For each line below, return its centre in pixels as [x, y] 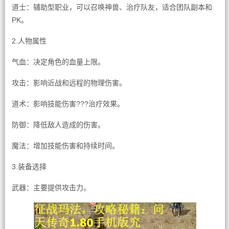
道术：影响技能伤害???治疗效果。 [68, 104]
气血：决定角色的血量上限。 [58, 62]
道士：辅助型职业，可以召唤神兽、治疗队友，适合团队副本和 [112, 7]
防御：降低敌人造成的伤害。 [58, 125]
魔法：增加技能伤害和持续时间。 [65, 146]
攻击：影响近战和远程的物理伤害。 [69, 83]
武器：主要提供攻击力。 [51, 188]
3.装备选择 [29, 167]
